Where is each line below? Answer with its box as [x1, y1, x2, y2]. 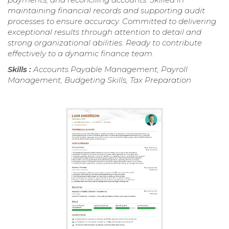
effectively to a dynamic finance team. [8, 49, 154, 59]
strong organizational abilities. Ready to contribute [8, 38, 202, 48]
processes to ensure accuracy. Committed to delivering [8, 16, 216, 27]
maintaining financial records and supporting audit [8, 6, 205, 16]
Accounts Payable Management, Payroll [33, 64, 188, 75]
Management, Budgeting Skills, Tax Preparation [8, 75, 191, 85]
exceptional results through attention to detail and [8, 27, 201, 37]
